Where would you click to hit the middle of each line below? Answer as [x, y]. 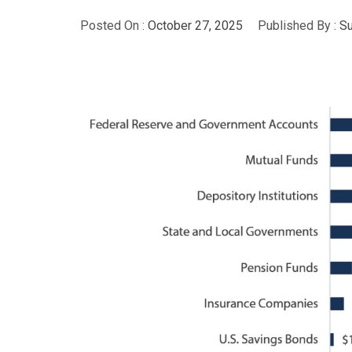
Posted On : [114, 25]
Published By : [297, 25]
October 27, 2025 [195, 25]
